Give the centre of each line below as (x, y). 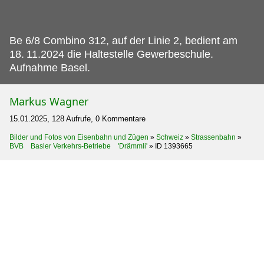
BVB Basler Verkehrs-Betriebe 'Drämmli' (78, 146)
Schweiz (170, 137)
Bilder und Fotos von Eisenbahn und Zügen (79, 137)
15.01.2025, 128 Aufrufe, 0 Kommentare (77, 118)
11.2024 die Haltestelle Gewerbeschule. (120, 54)
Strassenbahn (213, 137)
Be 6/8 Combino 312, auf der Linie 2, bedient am (123, 40)
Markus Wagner (49, 101)
